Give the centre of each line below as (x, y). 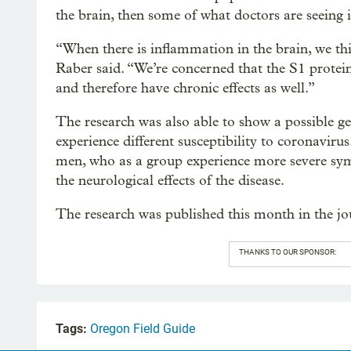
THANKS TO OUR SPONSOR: (287, 252)
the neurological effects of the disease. (170, 181)
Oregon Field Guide (143, 329)
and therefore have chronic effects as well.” (185, 89)
